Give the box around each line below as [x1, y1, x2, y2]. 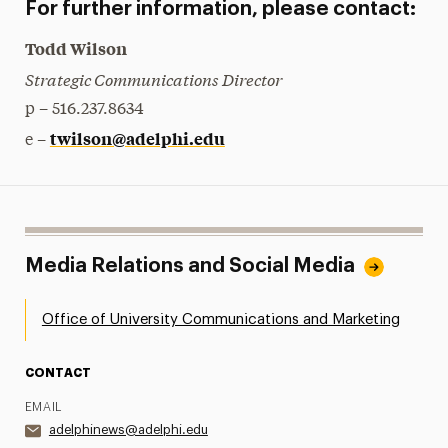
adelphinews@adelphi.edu [48, 423, 208, 437]
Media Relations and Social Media [24, 256, 355, 277]
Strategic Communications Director [24, 67, 282, 91]
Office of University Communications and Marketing [41, 312, 400, 328]
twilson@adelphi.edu [49, 127, 225, 150]
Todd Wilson [24, 37, 127, 60]
